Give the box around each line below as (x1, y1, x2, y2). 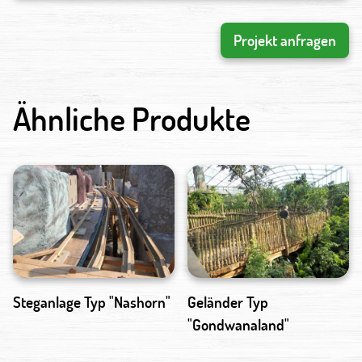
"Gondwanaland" (187, 314, 289, 335)
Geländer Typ (187, 292, 268, 313)
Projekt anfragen (234, 30, 336, 51)
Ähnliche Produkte (13, 97, 250, 140)
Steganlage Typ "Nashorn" (13, 292, 170, 313)
